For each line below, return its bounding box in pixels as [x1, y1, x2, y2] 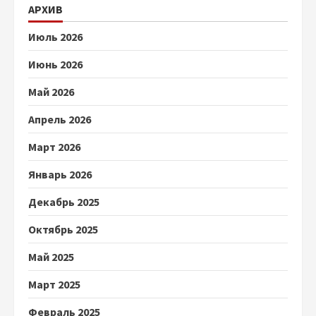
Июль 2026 [28, 30, 83, 44]
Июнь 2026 [28, 57, 83, 71]
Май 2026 [28, 85, 74, 99]
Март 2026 [28, 140, 80, 154]
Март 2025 [28, 277, 80, 291]
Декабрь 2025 [28, 195, 99, 209]
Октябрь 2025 [28, 222, 98, 236]
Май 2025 [28, 250, 74, 264]
